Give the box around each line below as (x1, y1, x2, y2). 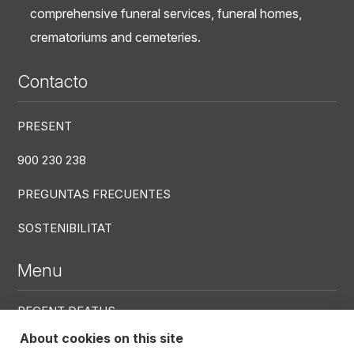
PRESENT (17, 118, 73, 134)
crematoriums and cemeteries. (30, 28, 201, 45)
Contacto (17, 70, 88, 92)
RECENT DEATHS (17, 303, 116, 318)
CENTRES (17, 337, 73, 352)
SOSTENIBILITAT (17, 220, 113, 235)
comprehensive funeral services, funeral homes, (30, 5, 303, 21)
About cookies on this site (20, 330, 183, 346)
